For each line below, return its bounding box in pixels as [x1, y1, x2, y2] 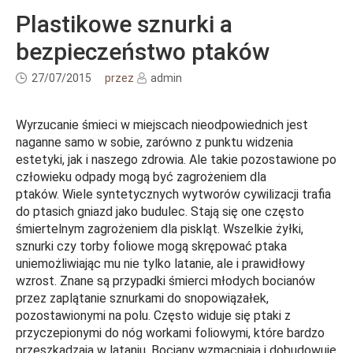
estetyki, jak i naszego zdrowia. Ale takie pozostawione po [16, 152, 336, 168]
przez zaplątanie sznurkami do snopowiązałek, [16, 291, 269, 307]
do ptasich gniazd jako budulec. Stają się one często [16, 204, 304, 220]
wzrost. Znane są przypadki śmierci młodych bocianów [16, 273, 315, 289]
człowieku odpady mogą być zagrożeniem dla [16, 169, 266, 185]
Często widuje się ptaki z [154, 308, 291, 324]
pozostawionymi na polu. [16, 308, 154, 324]
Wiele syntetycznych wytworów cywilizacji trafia [62, 187, 331, 203]
